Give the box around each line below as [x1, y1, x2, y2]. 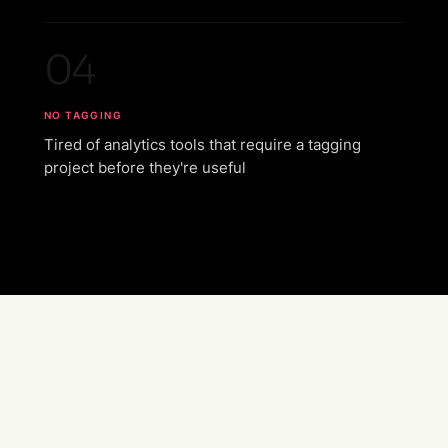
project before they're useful [44, 157, 246, 177]
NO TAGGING [44, 108, 122, 121]
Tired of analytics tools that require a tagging [44, 134, 361, 154]
